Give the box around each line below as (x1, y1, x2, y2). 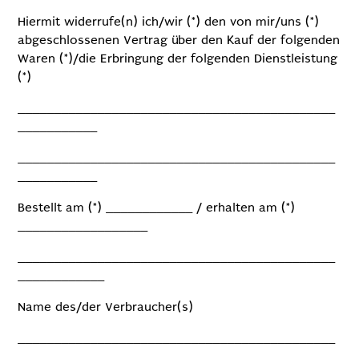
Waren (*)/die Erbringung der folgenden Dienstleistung (18, 51, 338, 66)
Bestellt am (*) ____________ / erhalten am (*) (18, 200, 296, 215)
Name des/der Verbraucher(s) (18, 300, 194, 314)
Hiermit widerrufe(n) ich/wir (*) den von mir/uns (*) (18, 14, 320, 29)
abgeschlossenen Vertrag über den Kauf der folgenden (18, 33, 341, 47)
